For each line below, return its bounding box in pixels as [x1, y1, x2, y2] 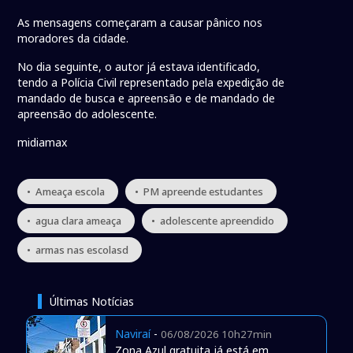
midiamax [17, 135, 68, 150]
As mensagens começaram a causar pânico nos [17, 15, 263, 31]
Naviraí [114, 326, 150, 342]
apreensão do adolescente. [17, 106, 158, 122]
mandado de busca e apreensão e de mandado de [17, 91, 276, 106]
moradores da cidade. [17, 31, 132, 46]
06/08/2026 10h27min [160, 327, 272, 342]
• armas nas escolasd [27, 243, 129, 258]
